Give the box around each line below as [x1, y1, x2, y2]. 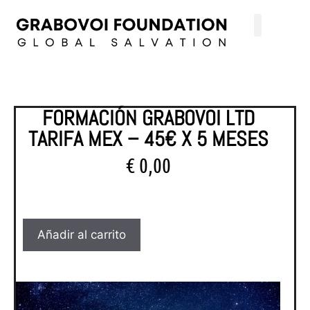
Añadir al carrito [37, 227, 126, 241]
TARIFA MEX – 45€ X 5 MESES [28, 125, 268, 152]
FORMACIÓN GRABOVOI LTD [42, 104, 255, 131]
